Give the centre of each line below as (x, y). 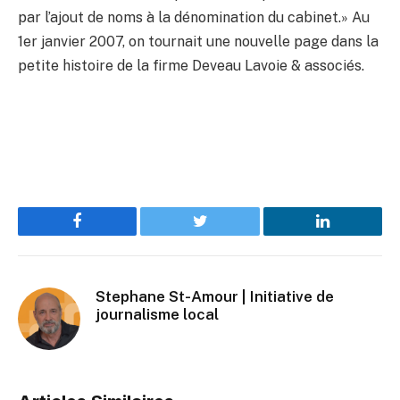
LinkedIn (350, 234)
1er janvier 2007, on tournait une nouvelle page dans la (198, 42)
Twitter (222, 234)
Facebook (108, 234)
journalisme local (157, 315)
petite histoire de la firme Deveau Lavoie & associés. (191, 66)
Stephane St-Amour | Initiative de (215, 297)
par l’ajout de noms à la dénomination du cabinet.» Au (194, 18)
